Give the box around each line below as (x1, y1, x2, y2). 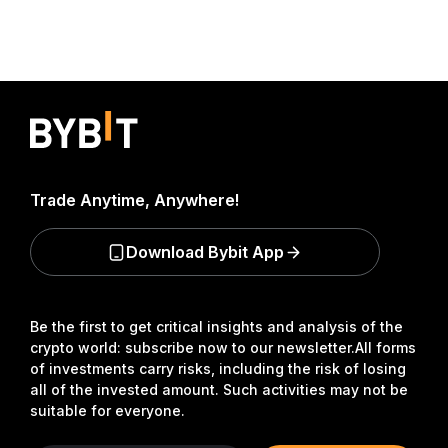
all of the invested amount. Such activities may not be (30, 381, 408, 398)
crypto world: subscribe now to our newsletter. (30, 339, 355, 356)
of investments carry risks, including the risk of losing (30, 360, 406, 377)
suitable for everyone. (30, 402, 185, 419)
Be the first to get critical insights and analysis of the (30, 318, 403, 335)
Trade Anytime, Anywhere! (30, 190, 239, 210)
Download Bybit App (126, 242, 284, 262)
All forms (355, 339, 416, 356)
